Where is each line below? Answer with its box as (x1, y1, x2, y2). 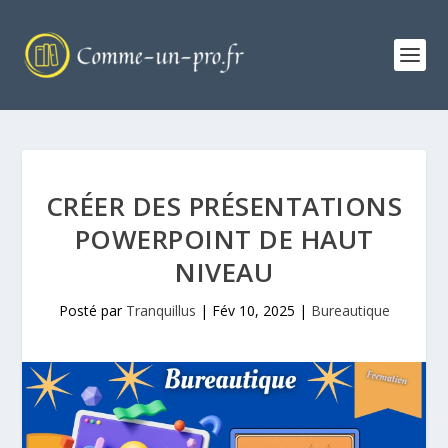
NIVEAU (175, 254, 273, 290)
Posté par (58, 301, 126, 320)
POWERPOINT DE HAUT (74, 221, 374, 257)
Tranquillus (125, 301, 196, 320)
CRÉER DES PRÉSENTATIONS (45, 188, 403, 224)
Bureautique (310, 301, 390, 320)
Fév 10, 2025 (211, 301, 295, 320)
